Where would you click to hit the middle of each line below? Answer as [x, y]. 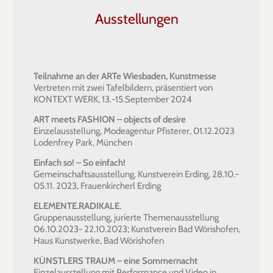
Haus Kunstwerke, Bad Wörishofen [99, 240]
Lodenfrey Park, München [83, 142]
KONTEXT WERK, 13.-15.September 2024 [113, 99]
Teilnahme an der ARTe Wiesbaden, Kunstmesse [125, 76]
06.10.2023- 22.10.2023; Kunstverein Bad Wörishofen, [137, 229]
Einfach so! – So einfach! [80, 162]
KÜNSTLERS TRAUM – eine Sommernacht [115, 261]
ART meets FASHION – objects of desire [110, 119]
